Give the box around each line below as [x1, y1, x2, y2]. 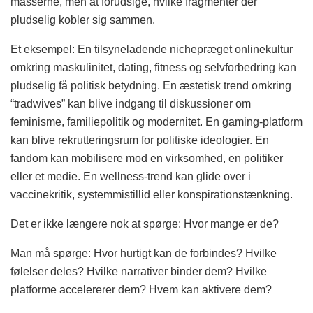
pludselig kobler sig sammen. [10, 13, 155, 26]
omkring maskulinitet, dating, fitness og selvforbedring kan [10, 61, 296, 73]
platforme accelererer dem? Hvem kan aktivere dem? [10, 283, 272, 296]
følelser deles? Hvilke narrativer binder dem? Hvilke [10, 265, 267, 277]
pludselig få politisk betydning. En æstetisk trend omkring [10, 79, 291, 92]
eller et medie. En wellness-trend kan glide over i [10, 170, 251, 182]
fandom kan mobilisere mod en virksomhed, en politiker [10, 152, 283, 164]
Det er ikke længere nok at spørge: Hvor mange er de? [10, 217, 279, 230]
